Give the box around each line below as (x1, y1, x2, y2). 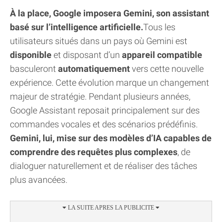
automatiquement (58, 63, 130, 74)
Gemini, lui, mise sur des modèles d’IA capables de (10, 133, 212, 144)
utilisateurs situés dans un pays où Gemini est (10, 36, 187, 47)
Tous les (143, 22, 175, 33)
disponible (10, 50, 52, 60)
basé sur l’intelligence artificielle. (10, 22, 143, 33)
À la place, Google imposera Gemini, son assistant (10, 8, 209, 19)
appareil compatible (122, 50, 202, 60)
